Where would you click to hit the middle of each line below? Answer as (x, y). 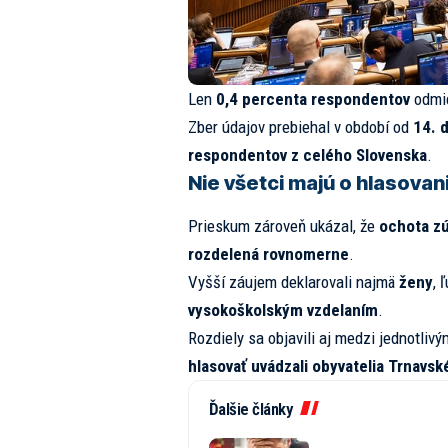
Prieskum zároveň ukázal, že (283, 226)
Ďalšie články (250, 409)
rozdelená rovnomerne (268, 254)
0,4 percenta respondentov (312, 98)
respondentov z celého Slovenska (307, 154)
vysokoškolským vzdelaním (282, 310)
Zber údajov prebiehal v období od (300, 126)
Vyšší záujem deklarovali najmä (293, 282)
